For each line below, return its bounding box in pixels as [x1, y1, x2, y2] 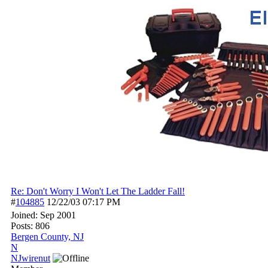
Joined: [11, 210, 40, 220]
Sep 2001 [40, 210, 76, 220]
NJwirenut [11, 253, 50, 263]
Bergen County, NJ [11, 232, 84, 242]
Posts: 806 [11, 221, 50, 231]
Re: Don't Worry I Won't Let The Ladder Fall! [11, 186, 185, 196]
